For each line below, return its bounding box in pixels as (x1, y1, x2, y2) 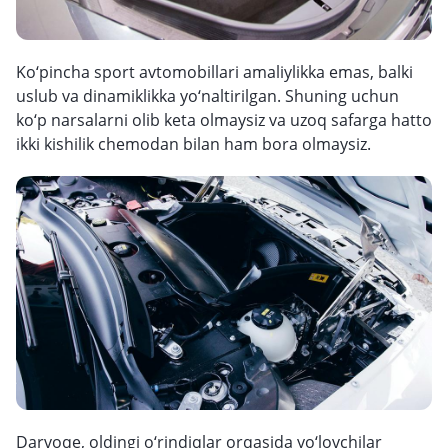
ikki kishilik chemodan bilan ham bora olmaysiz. (16, 133, 371, 155)
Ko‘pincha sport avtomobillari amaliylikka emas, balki (16, 61, 413, 83)
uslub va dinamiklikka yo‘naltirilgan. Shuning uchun (16, 85, 399, 107)
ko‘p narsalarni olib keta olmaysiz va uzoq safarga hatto (16, 109, 432, 131)
